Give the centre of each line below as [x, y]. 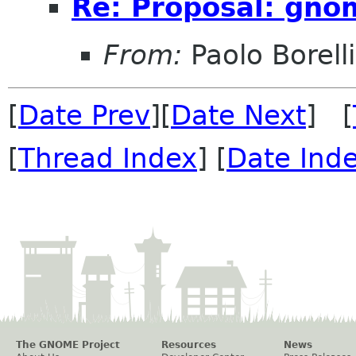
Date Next [238, 115]
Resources [189, 344]
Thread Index [108, 158]
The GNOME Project [68, 344]
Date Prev [84, 115]
